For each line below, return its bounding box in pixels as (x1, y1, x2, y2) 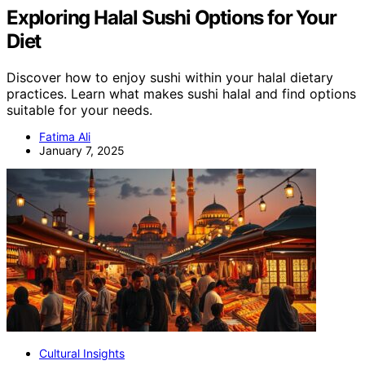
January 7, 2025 (39, 143, 125, 157)
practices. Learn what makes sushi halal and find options (7, 85, 356, 102)
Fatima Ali (39, 129, 90, 143)
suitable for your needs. (7, 101, 152, 118)
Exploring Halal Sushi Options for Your (7, 5, 336, 29)
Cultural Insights (39, 345, 125, 360)
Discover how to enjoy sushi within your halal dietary (7, 68, 333, 86)
